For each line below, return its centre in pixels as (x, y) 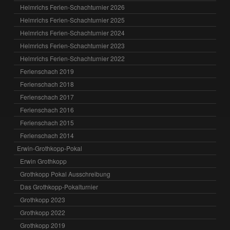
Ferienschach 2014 (47, 136)
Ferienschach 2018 (47, 84)
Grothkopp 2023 (43, 200)
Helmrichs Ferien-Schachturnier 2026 (73, 7)
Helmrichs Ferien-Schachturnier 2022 (73, 59)
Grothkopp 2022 (43, 213)
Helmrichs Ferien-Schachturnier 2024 (73, 33)
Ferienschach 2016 (47, 110)
